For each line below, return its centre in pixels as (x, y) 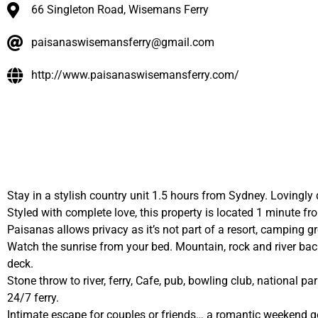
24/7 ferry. (33, 297)
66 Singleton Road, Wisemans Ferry (120, 10)
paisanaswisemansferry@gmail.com (122, 43)
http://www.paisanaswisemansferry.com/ (135, 75)
